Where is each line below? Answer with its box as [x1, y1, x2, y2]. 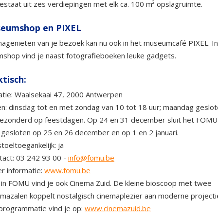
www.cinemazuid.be [85, 203, 151, 213]
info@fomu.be [68, 153, 114, 163]
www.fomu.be [44, 165, 91, 175]
